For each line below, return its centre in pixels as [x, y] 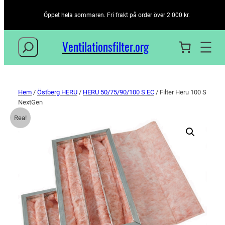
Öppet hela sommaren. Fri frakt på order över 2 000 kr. [117, 15]
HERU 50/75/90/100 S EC [119, 92]
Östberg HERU [57, 92]
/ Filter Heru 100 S [180, 92]
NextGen [30, 102]
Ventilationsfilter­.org [105, 47]
